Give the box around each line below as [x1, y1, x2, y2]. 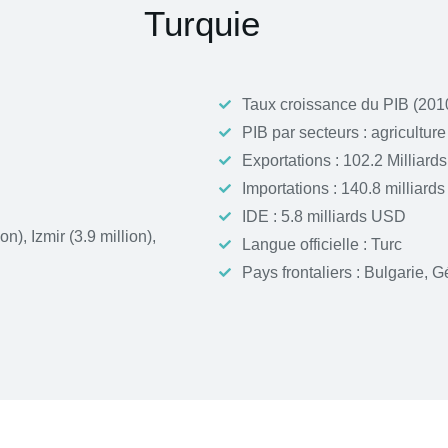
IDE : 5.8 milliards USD [242, 208, 406, 225]
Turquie [144, 4, 260, 43]
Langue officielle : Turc [242, 236, 402, 253]
